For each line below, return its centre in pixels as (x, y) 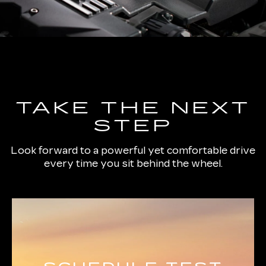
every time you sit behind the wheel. (133, 164)
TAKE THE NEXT (133, 108)
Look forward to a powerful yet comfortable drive (133, 151)
